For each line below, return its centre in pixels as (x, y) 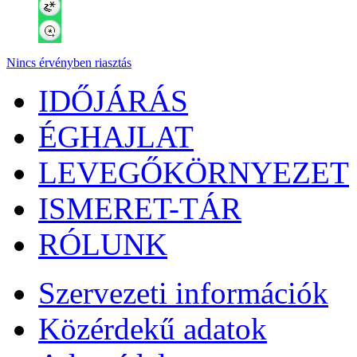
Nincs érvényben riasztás (69, 63)
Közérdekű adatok (153, 329)
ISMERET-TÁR (140, 208)
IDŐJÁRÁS (113, 101)
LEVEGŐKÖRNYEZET (194, 173)
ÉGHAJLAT (116, 137)
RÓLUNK (103, 244)
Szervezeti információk (183, 293)
